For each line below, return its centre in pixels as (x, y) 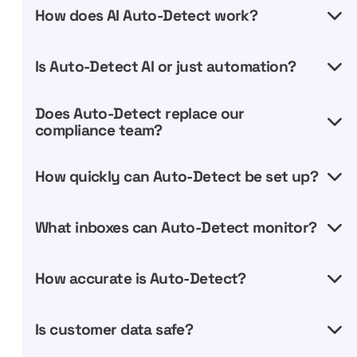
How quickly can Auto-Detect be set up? (177, 177)
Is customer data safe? (114, 330)
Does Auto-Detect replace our (140, 113)
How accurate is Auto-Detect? (141, 279)
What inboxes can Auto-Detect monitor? (176, 228)
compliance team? (99, 130)
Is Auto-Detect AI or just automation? (166, 67)
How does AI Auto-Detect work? (147, 16)
